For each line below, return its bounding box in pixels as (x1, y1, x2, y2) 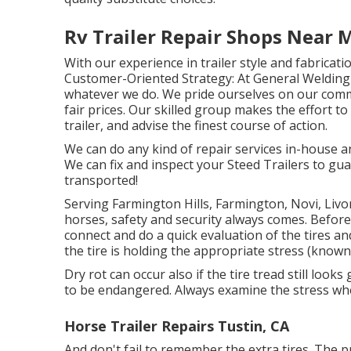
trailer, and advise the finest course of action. (64, 117, 327, 134)
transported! (64, 172, 138, 189)
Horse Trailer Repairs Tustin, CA (64, 317, 289, 335)
